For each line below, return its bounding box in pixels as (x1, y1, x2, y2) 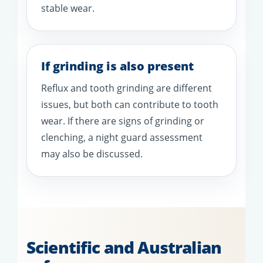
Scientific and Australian (26, 235, 222, 258)
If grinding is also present (41, 58, 194, 74)
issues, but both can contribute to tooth (41, 97, 218, 111)
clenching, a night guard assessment (41, 130, 203, 144)
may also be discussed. (41, 147, 143, 160)
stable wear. (41, 1, 95, 15)
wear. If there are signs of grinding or (41, 114, 204, 127)
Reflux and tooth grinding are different (41, 81, 212, 95)
